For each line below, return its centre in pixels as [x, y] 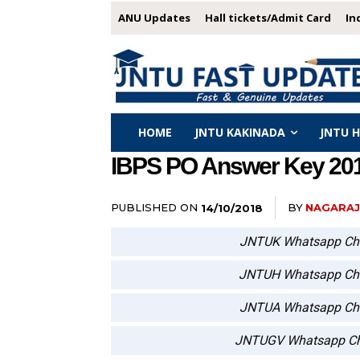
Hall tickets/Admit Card [268, 18]
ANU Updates [154, 18]
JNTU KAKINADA [240, 132]
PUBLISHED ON [154, 207]
